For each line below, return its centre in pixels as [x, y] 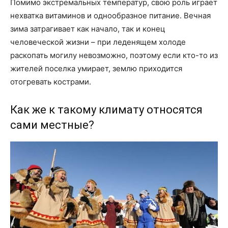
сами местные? [52, 125]
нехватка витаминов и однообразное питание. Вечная [110, 16]
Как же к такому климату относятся [106, 110]
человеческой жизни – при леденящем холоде [98, 42]
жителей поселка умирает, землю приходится [96, 69]
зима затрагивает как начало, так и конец [88, 29]
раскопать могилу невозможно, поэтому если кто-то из [114, 55]
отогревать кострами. [51, 82]
